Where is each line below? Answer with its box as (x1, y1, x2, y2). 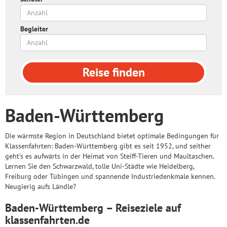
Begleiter (20, 24, 48, 33)
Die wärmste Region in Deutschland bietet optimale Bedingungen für (5, 131, 219, 140)
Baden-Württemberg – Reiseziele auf (5, 201, 181, 215)
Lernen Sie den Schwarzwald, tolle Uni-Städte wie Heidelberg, (5, 162, 194, 171)
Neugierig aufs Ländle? (5, 182, 76, 191)
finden (109, 64, 145, 80)
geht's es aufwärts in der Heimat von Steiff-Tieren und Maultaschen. (5, 152, 214, 161)
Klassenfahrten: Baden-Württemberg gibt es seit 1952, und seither (5, 141, 211, 150)
